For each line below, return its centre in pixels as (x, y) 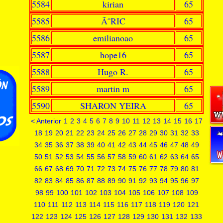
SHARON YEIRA (113, 106)
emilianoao (113, 38)
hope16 (113, 55)
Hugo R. (113, 72)
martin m (113, 89)
